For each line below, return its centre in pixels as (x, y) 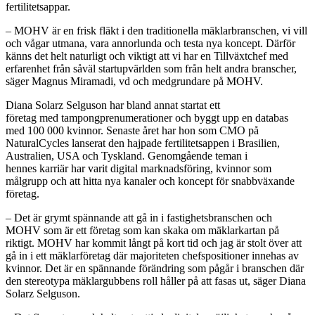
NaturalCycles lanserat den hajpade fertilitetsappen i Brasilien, (143, 143)
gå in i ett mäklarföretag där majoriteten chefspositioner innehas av (152, 255)
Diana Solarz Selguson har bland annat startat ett (113, 105)
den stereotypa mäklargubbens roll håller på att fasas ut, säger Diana (156, 281)
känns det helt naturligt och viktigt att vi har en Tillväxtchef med (147, 56)
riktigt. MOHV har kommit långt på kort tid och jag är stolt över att (154, 243)
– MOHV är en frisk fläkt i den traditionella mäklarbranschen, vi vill (156, 30)
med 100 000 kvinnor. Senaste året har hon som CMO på (132, 130)
